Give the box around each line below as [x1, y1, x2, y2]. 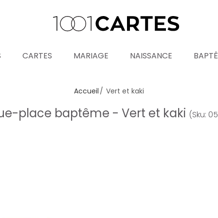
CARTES [22, 50, 52, 61]
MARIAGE [73, 50, 109, 61]
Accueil [74, 86, 99, 96]
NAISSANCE [130, 50, 172, 61]
